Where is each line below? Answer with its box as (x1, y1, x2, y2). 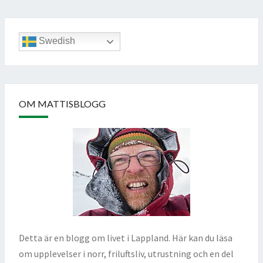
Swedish (36, 36, 75, 46)
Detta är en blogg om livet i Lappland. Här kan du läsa (19, 232, 232, 244)
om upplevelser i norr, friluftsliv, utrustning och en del (19, 248, 234, 260)
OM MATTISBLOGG (19, 98, 106, 110)
